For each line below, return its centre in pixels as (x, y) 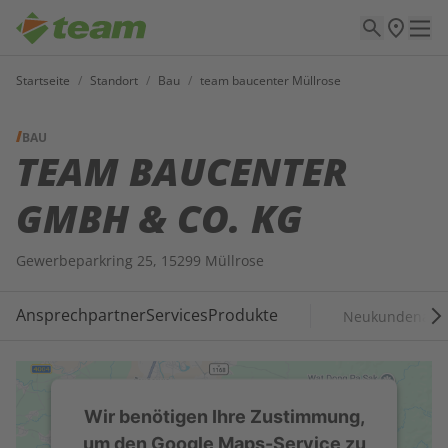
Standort (114, 80)
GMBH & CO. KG (159, 218)
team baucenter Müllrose (270, 80)
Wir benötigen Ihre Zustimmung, (224, 416)
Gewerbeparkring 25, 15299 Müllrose (140, 260)
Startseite (43, 80)
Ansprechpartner (81, 315)
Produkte (243, 315)
